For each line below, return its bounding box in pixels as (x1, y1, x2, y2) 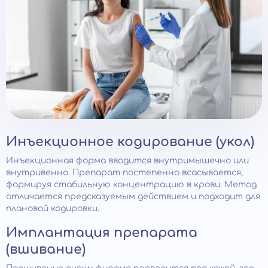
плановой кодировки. (6, 203, 99, 213)
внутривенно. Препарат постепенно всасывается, (6, 167, 243, 177)
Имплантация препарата (6, 225, 197, 240)
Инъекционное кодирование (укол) (6, 134, 254, 149)
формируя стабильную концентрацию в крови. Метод (6, 179, 257, 189)
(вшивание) (6, 242, 86, 257)
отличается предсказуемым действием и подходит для (6, 191, 260, 201)
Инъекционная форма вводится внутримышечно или (6, 156, 249, 165)
